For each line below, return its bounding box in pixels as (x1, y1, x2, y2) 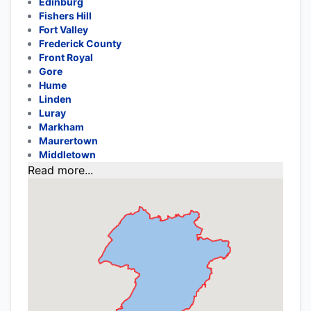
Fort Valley (39, 24, 88, 35)
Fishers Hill (39, 10, 92, 22)
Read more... (28, 163, 93, 177)
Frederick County (39, 37, 121, 49)
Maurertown (39, 135, 98, 146)
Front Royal (39, 51, 93, 63)
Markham (39, 121, 84, 133)
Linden (39, 93, 72, 105)
